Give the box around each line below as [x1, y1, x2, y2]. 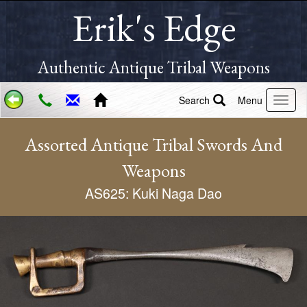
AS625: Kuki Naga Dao [85, 183, 222, 203]
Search [179, 93, 210, 107]
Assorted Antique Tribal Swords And [25, 132, 282, 156]
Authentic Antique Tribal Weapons [37, 56, 270, 79]
